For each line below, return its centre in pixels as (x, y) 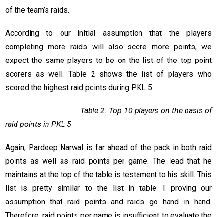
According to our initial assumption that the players (108, 33)
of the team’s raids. (37, 10)
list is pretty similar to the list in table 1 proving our (108, 188)
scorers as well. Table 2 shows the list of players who (108, 74)
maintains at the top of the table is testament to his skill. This (108, 175)
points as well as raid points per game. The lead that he (108, 161)
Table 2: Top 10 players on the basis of (108, 111)
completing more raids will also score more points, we (108, 47)
